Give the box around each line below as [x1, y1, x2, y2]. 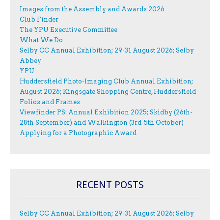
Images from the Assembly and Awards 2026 [20, 5, 165, 13]
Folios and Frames [20, 98, 80, 106]
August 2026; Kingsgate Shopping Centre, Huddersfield [20, 88, 196, 96]
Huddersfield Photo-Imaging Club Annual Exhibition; [20, 78, 193, 85]
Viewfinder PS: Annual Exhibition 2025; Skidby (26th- [20, 109, 192, 116]
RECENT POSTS [76, 179, 144, 191]
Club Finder [20, 16, 58, 24]
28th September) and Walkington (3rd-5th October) [20, 119, 184, 127]
